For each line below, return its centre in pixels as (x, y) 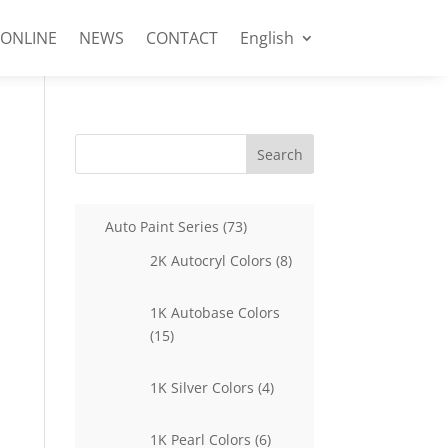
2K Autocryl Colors (210, 260)
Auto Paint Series (161, 226)
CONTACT (181, 38)
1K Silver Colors (201, 387)
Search (279, 154)
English (266, 38)
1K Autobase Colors (214, 312)
